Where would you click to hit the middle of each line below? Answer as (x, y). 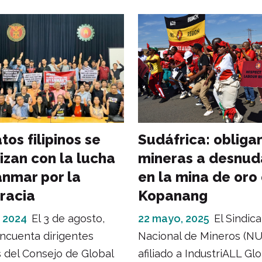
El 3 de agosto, (68, 218)
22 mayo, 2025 (174, 218)
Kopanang (173, 195)
